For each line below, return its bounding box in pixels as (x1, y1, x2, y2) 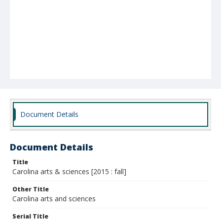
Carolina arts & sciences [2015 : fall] (12, 167, 126, 176)
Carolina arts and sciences (12, 194, 96, 203)
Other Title (12, 185, 49, 193)
